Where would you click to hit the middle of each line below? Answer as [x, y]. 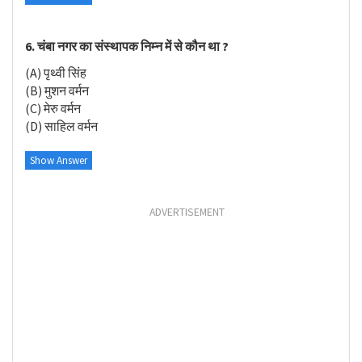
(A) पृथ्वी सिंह [56, 72]
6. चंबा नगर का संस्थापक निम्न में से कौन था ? [127, 46]
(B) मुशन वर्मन [57, 90]
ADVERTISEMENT [187, 212]
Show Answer [59, 160]
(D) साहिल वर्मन [61, 126]
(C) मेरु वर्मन [53, 108]
